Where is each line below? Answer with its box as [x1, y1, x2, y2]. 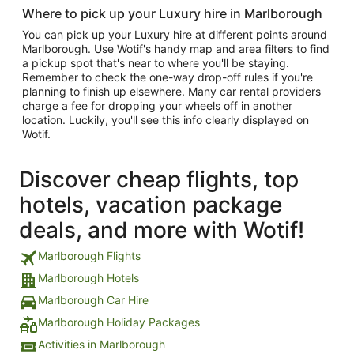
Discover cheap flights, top [19, 166, 299, 193]
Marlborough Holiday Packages [38, 315, 200, 329]
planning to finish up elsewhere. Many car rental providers [22, 85, 321, 98]
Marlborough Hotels [38, 271, 139, 284]
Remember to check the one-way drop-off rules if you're [22, 70, 313, 84]
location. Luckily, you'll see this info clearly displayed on [22, 113, 309, 126]
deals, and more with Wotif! [19, 217, 304, 243]
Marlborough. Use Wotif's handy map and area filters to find [22, 42, 330, 55]
